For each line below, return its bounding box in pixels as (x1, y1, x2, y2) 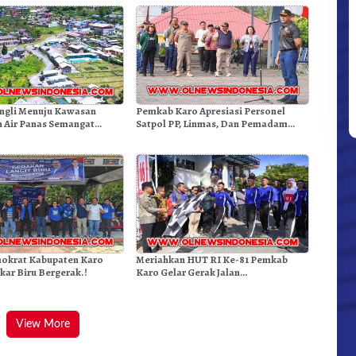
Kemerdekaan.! (135, 278, 207, 292)
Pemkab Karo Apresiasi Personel (135, 104, 285, 118)
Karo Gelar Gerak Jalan (135, 265, 240, 280)
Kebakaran (135, 130, 186, 144)
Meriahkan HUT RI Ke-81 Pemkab (135, 253, 288, 267)
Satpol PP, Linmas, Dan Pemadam (135, 117, 288, 131)
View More (16, 319, 71, 331)
